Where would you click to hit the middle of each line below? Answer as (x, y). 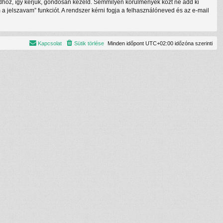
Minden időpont (126, 43)
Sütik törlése (89, 43)
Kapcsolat (50, 43)
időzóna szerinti (193, 43)
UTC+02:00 (159, 43)
